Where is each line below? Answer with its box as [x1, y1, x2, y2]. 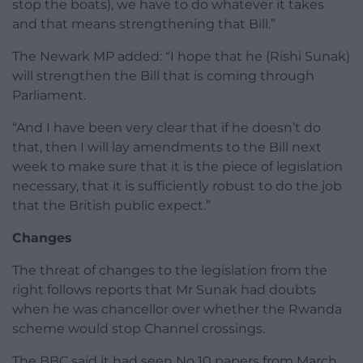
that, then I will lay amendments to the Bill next [12, 139, 322, 156]
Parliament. [12, 88, 86, 104]
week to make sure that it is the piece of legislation [12, 159, 343, 175]
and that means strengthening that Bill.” [12, 16, 275, 32]
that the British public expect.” [12, 198, 211, 214]
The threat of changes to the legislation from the [12, 263, 327, 279]
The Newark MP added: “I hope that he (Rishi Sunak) [12, 49, 350, 65]
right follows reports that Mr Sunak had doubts [12, 282, 316, 298]
